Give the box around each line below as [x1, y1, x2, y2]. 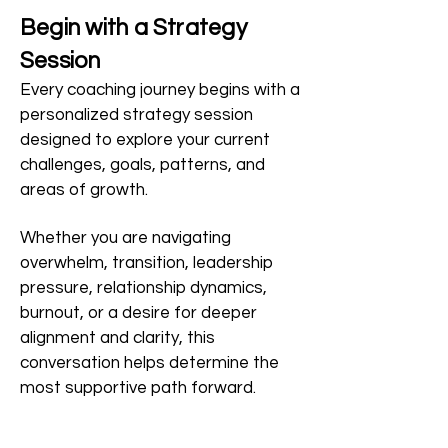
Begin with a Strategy [20, 15, 247, 40]
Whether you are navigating [20, 228, 231, 247]
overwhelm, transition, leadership [20, 253, 273, 272]
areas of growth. [20, 180, 148, 199]
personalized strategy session [20, 105, 253, 124]
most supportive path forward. [20, 378, 256, 397]
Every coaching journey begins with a [20, 80, 300, 99]
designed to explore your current [20, 130, 270, 149]
